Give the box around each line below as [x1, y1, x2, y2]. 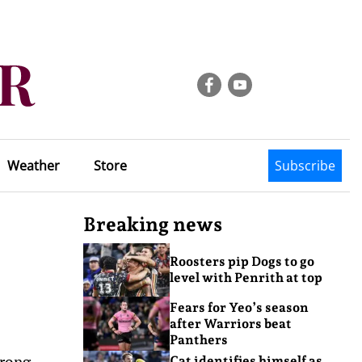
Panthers [169, 331, 228, 347]
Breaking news [83, 213, 222, 236]
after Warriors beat [169, 315, 292, 331]
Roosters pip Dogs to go [169, 254, 314, 270]
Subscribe [275, 157, 335, 175]
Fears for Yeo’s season [169, 299, 309, 315]
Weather [6, 157, 60, 175]
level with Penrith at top [169, 270, 322, 286]
